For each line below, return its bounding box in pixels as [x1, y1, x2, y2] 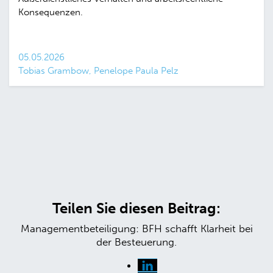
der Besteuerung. [96, 235, 177, 248]
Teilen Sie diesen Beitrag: [52, 199, 221, 217]
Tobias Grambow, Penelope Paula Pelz [18, 65, 179, 77]
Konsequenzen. [18, 7, 83, 18]
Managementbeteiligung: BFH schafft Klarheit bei [20, 222, 253, 235]
